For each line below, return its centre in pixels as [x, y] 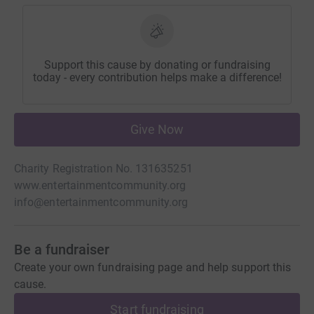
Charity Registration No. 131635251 [103, 169]
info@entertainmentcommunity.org [101, 203]
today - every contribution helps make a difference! [157, 78]
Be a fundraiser [62, 250]
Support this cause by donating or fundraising [157, 65]
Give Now [157, 130]
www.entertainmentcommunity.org [100, 186]
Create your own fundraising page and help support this [153, 268]
